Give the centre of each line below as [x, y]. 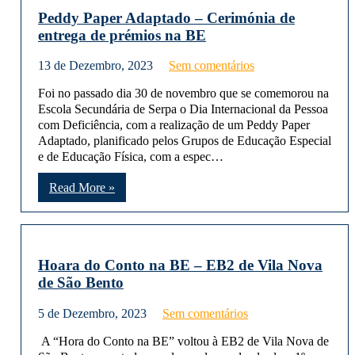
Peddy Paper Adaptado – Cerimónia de [166, 17]
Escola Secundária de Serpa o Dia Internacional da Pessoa [183, 109]
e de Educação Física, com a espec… [131, 157]
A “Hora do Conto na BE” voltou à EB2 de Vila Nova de [183, 341]
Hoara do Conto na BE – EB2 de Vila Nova [180, 265]
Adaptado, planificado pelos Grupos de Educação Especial [185, 141]
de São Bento [81, 283]
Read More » [82, 188]
